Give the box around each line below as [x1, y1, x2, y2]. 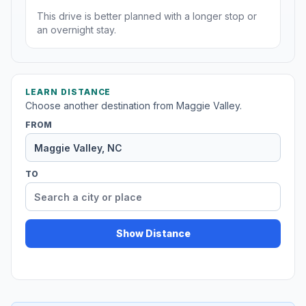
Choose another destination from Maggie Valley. [25, 100, 242, 112]
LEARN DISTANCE [25, 87, 111, 98]
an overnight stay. [37, 24, 116, 36]
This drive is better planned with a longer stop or [37, 10, 257, 23]
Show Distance [115, 227, 191, 240]
